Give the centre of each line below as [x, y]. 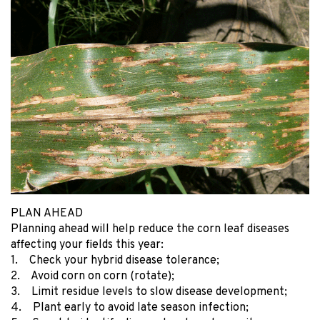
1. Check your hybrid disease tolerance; [115, 260]
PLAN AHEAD [47, 213]
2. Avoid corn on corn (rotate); [92, 276]
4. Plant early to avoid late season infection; [130, 307]
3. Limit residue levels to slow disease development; [149, 292]
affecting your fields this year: [87, 245]
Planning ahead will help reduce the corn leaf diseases [150, 229]
